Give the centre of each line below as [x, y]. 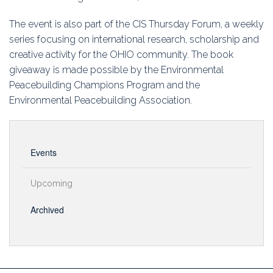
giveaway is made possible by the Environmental [116, 70]
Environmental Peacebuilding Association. [101, 101]
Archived [47, 210]
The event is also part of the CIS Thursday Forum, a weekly [136, 24]
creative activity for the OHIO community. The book [121, 55]
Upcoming [51, 184]
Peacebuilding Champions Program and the [105, 85]
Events [44, 153]
